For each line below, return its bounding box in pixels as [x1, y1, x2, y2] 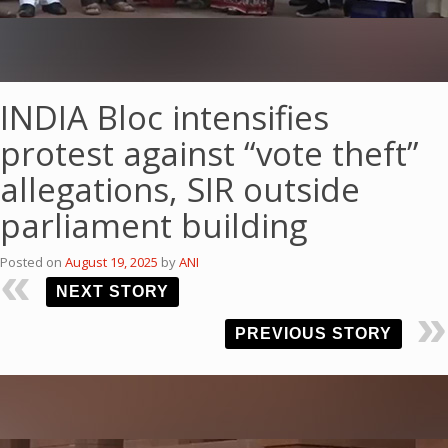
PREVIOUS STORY [235, 325, 392, 342]
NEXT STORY [56, 283, 169, 300]
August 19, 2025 [65, 253, 158, 271]
